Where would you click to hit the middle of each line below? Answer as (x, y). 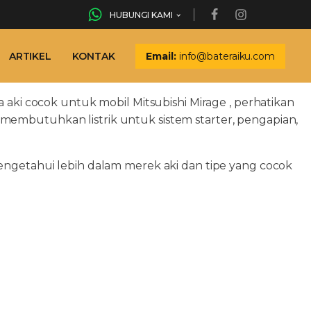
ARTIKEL (30, 56)
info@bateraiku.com (227, 56)
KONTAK (94, 56)
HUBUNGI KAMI (141, 15)
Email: (161, 56)
